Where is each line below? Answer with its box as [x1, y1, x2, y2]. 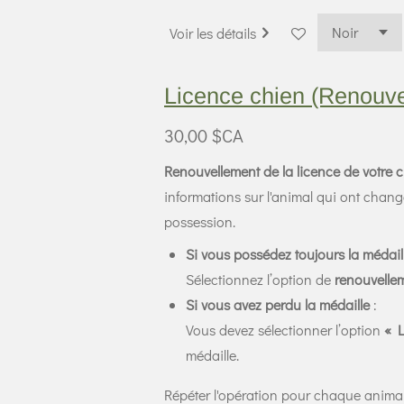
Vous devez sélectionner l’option [186, 320, 384, 340]
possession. [164, 212, 239, 232]
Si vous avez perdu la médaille [186, 295, 370, 315]
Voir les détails [170, 23, 256, 42]
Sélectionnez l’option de [186, 270, 335, 289]
